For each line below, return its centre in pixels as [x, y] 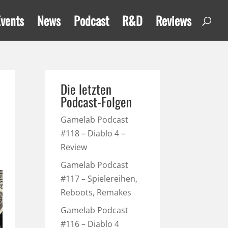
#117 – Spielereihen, [99, 179]
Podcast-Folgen [96, 102]
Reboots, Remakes [96, 192]
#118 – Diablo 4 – [93, 133]
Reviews [174, 20]
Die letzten [86, 89]
